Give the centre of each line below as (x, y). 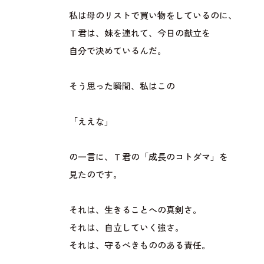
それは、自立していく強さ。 (126, 228)
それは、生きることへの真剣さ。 (135, 211)
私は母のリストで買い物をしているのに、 (153, 16)
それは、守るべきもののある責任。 (139, 246)
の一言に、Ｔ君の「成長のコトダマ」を (148, 158)
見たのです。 (95, 175)
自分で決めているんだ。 (117, 52)
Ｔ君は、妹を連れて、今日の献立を (139, 34)
